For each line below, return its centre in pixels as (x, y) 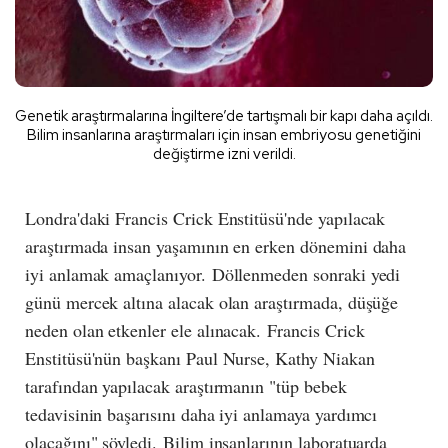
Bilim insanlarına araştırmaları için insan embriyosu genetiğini (224, 134)
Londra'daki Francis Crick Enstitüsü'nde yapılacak (205, 217)
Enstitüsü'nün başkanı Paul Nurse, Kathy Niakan (200, 357)
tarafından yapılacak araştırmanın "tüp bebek (186, 385)
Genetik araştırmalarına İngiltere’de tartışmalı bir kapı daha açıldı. (224, 115)
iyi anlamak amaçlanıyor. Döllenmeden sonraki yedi (213, 273)
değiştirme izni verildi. (224, 153)
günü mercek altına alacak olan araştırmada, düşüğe (212, 301)
